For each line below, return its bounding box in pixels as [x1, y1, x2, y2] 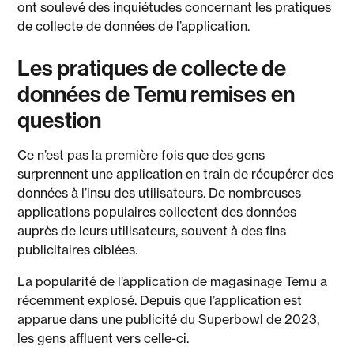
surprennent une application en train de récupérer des [17, 166, 334, 182]
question [17, 106, 102, 134]
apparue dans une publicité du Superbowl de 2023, [17, 311, 320, 327]
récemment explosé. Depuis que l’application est [17, 292, 303, 308]
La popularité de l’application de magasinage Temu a [17, 273, 328, 289]
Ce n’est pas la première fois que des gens [17, 147, 265, 163]
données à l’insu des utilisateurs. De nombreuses [17, 185, 302, 201]
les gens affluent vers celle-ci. [17, 330, 196, 346]
